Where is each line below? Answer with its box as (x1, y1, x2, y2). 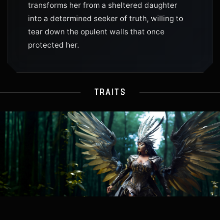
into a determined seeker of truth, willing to (28, 14, 183, 23)
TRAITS (94, 87, 126, 96)
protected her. (28, 40, 79, 50)
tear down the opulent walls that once (28, 27, 165, 36)
